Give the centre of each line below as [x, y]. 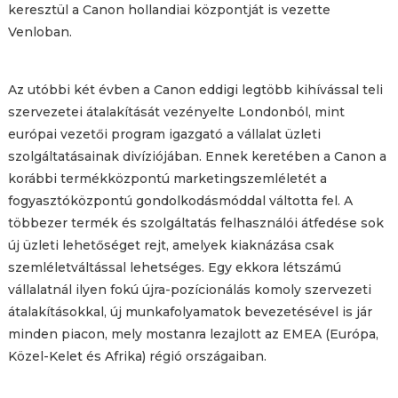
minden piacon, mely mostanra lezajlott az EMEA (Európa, [193, 334]
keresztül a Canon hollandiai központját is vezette [169, 10]
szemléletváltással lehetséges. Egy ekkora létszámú [174, 267]
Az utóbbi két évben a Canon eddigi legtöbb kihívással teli [195, 90]
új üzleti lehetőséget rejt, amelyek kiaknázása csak [171, 245]
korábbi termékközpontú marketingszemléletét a [167, 179]
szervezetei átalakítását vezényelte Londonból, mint [176, 112]
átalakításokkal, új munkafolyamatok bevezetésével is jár [190, 312]
